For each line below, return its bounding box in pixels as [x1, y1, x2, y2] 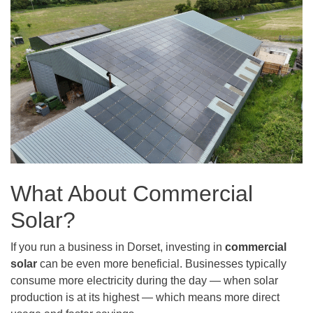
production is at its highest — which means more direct [10, 291, 279, 303]
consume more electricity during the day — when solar [10, 274, 278, 286]
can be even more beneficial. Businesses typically [37, 257, 286, 270]
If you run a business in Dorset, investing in [10, 240, 225, 253]
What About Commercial [10, 180, 253, 206]
